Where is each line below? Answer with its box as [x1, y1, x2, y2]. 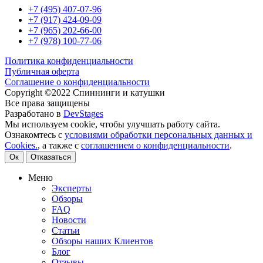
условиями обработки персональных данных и [65, 129, 252, 140]
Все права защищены [5, 97, 90, 108]
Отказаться [31, 152, 71, 161]
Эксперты [52, 183, 92, 193]
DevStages [63, 108, 103, 119]
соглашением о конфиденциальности [81, 140, 230, 150]
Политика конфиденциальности [5, 55, 133, 66]
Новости [52, 214, 86, 225]
